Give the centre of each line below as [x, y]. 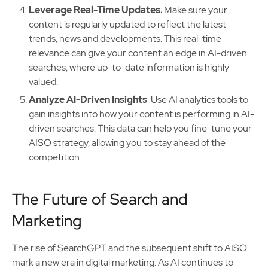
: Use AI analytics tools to [198, 100]
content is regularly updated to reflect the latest [127, 24]
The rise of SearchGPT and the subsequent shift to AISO [130, 248]
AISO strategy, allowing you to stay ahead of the [127, 143]
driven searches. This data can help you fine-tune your [140, 128]
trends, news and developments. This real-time [125, 39]
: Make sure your [194, 10]
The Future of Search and [100, 199]
